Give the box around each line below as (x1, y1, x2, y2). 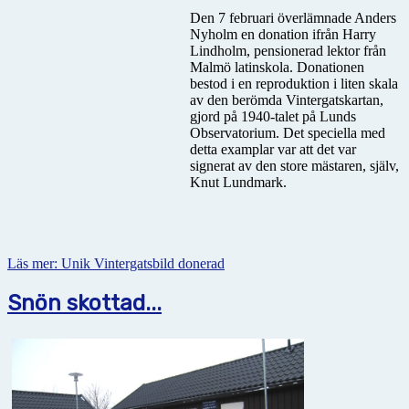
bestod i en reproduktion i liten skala (190, 75, 398, 91)
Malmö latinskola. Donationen (190, 58, 364, 75)
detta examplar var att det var (190, 141, 356, 157)
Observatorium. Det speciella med (190, 124, 385, 141)
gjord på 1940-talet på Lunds (190, 108, 356, 124)
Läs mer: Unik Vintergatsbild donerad (7, 255, 225, 271)
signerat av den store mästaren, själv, (190, 157, 399, 173)
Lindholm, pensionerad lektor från (190, 42, 386, 58)
